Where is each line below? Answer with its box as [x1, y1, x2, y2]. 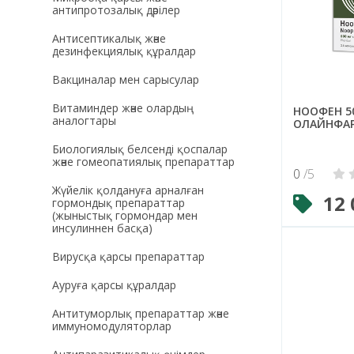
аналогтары [51, 112, 116, 128]
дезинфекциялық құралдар [51, 43, 196, 58]
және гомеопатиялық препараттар [51, 153, 235, 169]
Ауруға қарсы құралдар [51, 277, 176, 292]
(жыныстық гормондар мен [51, 207, 198, 223]
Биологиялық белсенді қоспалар [51, 141, 228, 156]
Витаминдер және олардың [51, 100, 194, 115]
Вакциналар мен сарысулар [51, 71, 199, 87]
